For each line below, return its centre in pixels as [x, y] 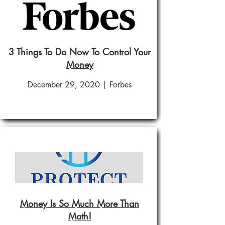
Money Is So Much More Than [80, 203]
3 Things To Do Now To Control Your [80, 52]
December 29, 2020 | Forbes [79, 85]
